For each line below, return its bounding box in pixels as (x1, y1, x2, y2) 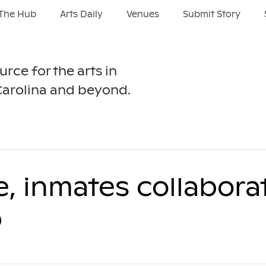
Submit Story (182, 9, 240, 20)
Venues (126, 9, 159, 20)
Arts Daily (59, 9, 103, 20)
